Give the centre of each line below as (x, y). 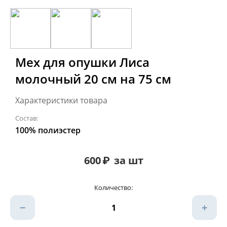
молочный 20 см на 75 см (93, 79)
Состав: (27, 118)
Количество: (113, 187)
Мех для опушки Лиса (82, 62)
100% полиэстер (48, 130)
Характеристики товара (61, 100)
